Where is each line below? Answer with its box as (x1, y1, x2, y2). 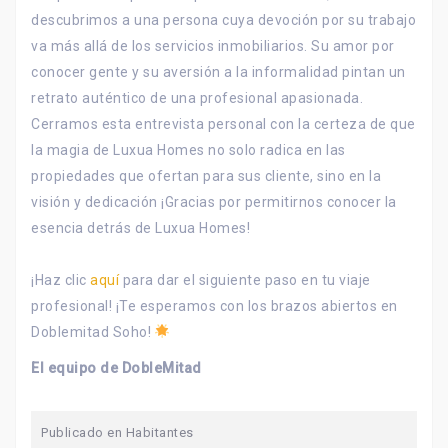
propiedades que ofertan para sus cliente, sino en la (31, 167, 381, 184)
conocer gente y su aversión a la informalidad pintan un (31, 63, 406, 80)
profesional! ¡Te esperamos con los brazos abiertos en (31, 297, 398, 314)
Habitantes (125, 424, 194, 440)
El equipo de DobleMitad (31, 359, 202, 376)
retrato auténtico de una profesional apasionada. (31, 89, 363, 106)
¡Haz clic (31, 271, 90, 288)
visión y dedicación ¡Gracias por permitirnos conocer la (31, 193, 397, 210)
